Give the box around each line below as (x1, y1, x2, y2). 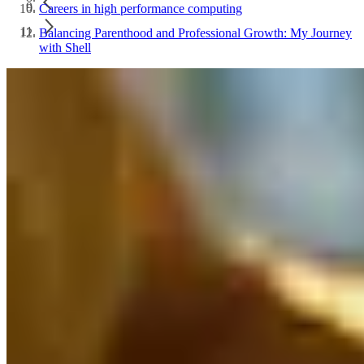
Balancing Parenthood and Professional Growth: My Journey (39, 26, 352, 40)
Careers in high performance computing (39, 2, 242, 15)
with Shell (39, 41, 91, 54)
